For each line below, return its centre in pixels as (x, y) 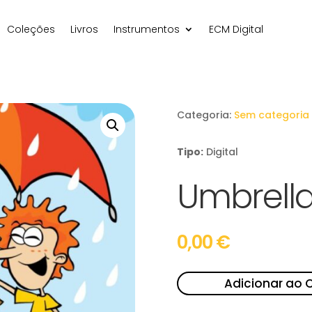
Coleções (31, 29)
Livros (84, 29)
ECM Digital (236, 29)
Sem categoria (271, 115)
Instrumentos (146, 29)
